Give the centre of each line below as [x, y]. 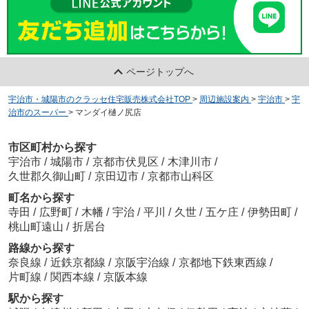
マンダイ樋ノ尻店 [108, 112]
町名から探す [41, 198]
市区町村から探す [52, 148]
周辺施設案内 [224, 99]
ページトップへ [160, 71]
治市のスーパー [37, 112]
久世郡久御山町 [47, 177]
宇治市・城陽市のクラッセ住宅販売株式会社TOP [99, 99]
